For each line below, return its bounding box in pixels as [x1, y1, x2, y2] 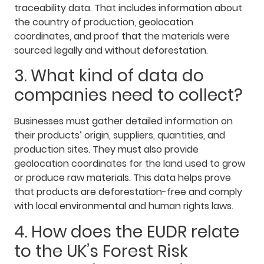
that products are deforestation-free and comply [14, 185, 242, 199]
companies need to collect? [14, 84, 243, 107]
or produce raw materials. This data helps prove [14, 171, 231, 185]
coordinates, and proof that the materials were [14, 29, 230, 44]
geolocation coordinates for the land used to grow [14, 157, 245, 171]
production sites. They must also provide [14, 143, 199, 157]
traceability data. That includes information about [14, 1, 242, 15]
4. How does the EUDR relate [14, 220, 239, 243]
